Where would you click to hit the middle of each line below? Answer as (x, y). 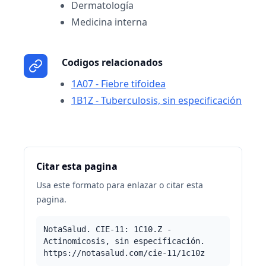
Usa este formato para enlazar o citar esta (120, 185)
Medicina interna (109, 22)
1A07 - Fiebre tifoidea (118, 84)
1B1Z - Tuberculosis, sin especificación (156, 100)
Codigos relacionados (112, 62)
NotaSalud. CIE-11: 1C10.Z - (107, 229)
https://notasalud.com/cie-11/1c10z (124, 253)
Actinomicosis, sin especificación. (124, 241)
